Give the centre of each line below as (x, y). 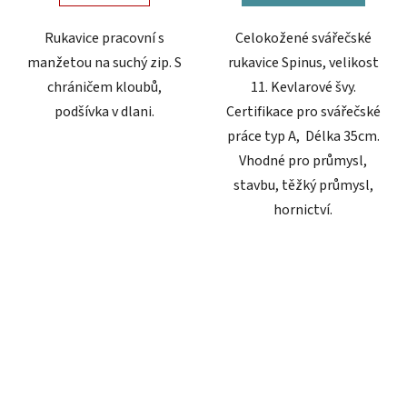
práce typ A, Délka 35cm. (303, 136)
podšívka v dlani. (104, 111)
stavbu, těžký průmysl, (303, 185)
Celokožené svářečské (303, 38)
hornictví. (303, 209)
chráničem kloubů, (104, 87)
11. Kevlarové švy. (303, 87)
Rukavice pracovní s (104, 38)
